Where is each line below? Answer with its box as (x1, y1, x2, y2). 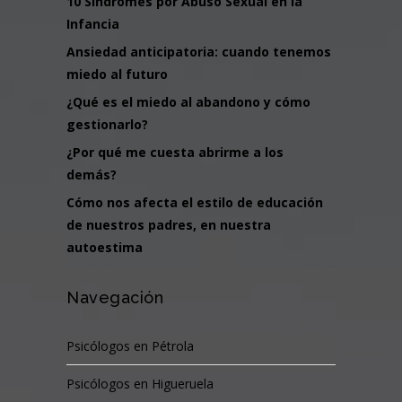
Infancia (66, 15, 119, 33)
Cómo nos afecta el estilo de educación (66, 194, 323, 212)
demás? (66, 166, 117, 184)
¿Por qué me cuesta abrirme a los (66, 144, 284, 162)
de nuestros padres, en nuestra (66, 216, 271, 234)
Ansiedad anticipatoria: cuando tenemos (66, 43, 331, 61)
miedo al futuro (66, 66, 168, 83)
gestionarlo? (66, 116, 148, 134)
